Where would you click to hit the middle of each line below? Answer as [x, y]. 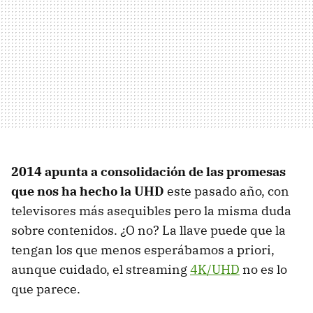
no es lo [263, 269]
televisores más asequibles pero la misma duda [151, 210]
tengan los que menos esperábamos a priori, [143, 249]
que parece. [46, 289]
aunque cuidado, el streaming [101, 269]
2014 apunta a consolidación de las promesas [148, 171]
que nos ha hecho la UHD [88, 191]
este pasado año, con [227, 191]
